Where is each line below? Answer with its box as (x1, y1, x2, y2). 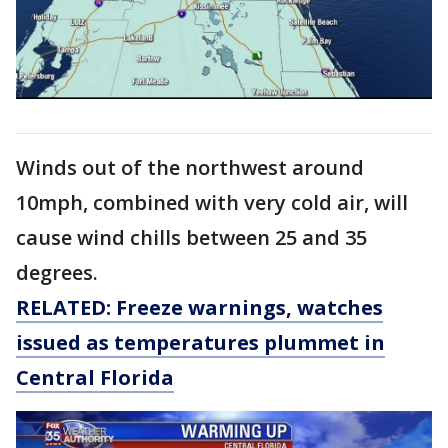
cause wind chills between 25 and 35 (16, 223, 367, 251)
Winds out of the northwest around (16, 153, 364, 181)
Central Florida (16, 363, 174, 391)
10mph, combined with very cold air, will (16, 188, 408, 216)
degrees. (16, 258, 98, 286)
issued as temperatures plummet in (16, 328, 385, 356)
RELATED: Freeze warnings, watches (16, 293, 383, 321)
